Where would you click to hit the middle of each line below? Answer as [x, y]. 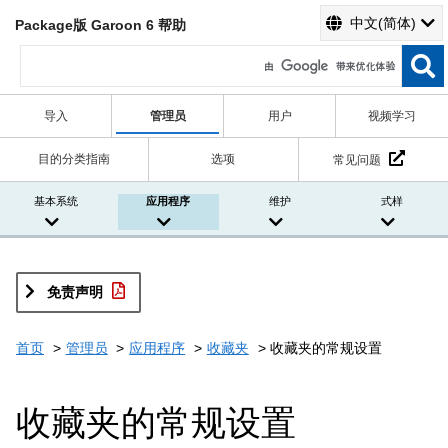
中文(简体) [383, 23]
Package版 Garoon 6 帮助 [100, 25]
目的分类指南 [74, 159]
